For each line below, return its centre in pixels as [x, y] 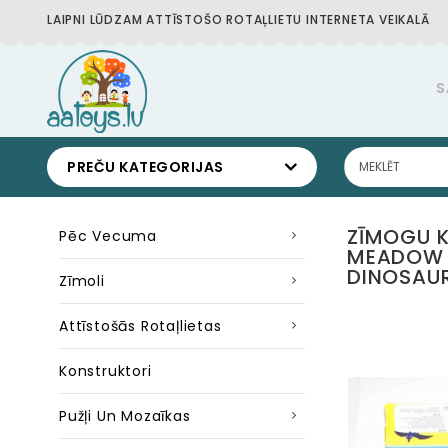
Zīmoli [82, 281]
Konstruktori [105, 371]
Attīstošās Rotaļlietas [140, 326]
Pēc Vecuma [108, 236]
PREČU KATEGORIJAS [145, 167]
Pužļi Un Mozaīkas [125, 416]
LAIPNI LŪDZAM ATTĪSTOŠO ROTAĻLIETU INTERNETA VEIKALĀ [238, 19]
